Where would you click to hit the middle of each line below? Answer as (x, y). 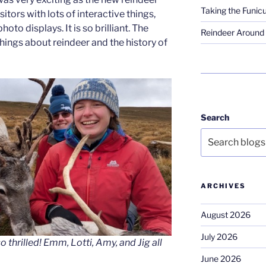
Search (215, 117)
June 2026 (221, 258)
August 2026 (225, 214)
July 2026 (219, 236)
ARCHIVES (223, 186)
